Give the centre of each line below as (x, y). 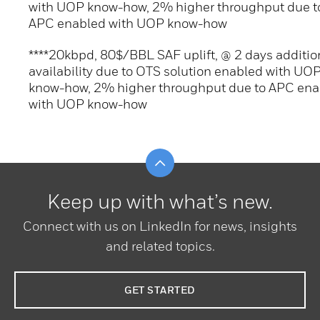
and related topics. (160, 246)
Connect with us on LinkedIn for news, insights (160, 226)
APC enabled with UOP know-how (128, 24)
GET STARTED (160, 290)
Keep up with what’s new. (160, 201)
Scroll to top (194, 156)
